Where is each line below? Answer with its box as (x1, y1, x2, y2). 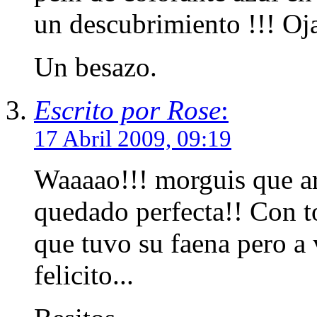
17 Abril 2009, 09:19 (34, 125, 231, 151)
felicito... (34, 259, 134, 290)
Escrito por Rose (34, 94, 221, 125)
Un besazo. (34, 51, 157, 82)
